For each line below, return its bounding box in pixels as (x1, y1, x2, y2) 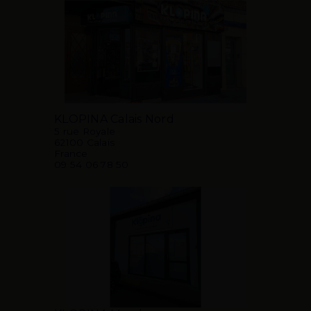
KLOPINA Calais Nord (54, 112, 174, 126)
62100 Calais (54, 136, 115, 148)
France (54, 147, 88, 159)
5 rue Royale (54, 125, 115, 137)
